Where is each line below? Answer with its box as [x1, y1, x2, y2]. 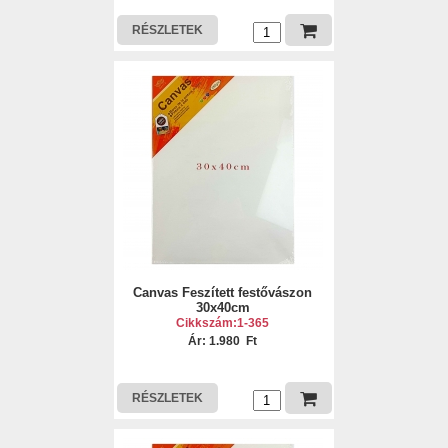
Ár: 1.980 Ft [188, 334, 258, 348]
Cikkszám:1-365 [176, 316, 270, 330]
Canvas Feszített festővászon [133, 285, 313, 300]
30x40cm [195, 300, 250, 315]
